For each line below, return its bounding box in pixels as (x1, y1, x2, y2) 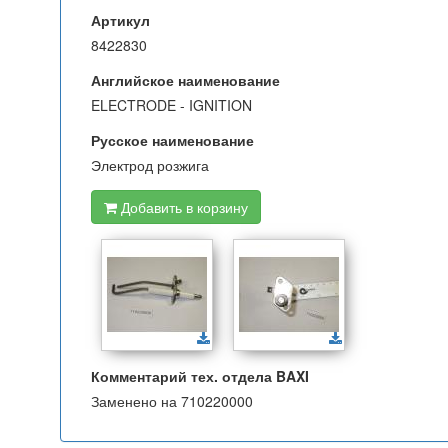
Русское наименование (91, 130, 254, 150)
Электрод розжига (91, 155, 209, 175)
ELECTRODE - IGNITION (91, 95, 252, 115)
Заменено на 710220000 (91, 391, 253, 411)
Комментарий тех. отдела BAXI (91, 366, 309, 386)
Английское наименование (91, 70, 280, 90)
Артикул (91, 10, 150, 30)
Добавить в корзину (117, 197, 248, 217)
